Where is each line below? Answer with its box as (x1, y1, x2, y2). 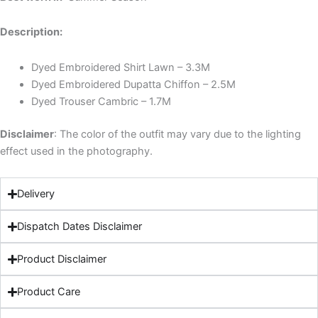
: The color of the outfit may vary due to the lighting (54, 127, 301, 141)
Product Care (17, 285, 81, 299)
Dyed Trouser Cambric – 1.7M (31, 94, 171, 108)
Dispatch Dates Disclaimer (17, 220, 143, 234)
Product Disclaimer (17, 253, 107, 266)
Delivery (17, 187, 55, 201)
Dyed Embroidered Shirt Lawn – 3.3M (31, 60, 210, 74)
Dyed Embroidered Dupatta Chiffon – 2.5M (31, 77, 236, 91)
